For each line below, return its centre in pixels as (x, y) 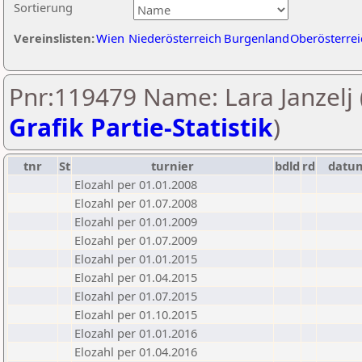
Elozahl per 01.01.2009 (136, 221)
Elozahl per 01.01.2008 (136, 184)
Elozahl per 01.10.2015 (136, 314)
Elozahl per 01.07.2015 (136, 296)
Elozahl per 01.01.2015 (136, 259)
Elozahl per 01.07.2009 (136, 240)
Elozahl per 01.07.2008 (136, 203)
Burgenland (257, 38)
